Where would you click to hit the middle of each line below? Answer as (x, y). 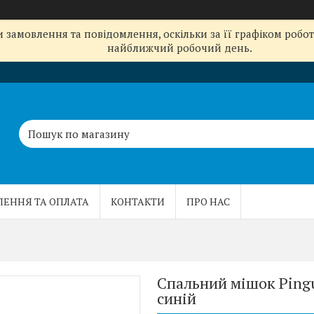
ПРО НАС (208, 202)
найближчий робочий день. (180, 48)
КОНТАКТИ (138, 202)
